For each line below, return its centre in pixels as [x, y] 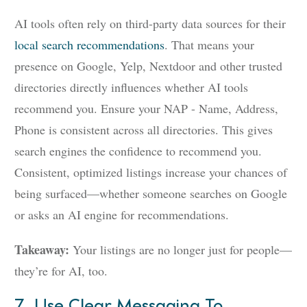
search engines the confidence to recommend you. [138, 151]
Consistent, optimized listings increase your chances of [151, 172]
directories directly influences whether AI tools [131, 87]
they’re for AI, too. [61, 271]
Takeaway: [42, 250]
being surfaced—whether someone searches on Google [151, 194]
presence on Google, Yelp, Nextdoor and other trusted [148, 66]
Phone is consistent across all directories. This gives [144, 130]
